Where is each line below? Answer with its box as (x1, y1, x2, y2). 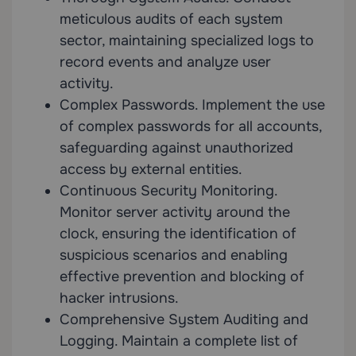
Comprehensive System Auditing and (60, 311, 308, 329)
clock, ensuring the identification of (60, 225, 296, 243)
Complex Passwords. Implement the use (60, 96, 325, 114)
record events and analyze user (60, 53, 271, 72)
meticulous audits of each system (60, 10, 283, 29)
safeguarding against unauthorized (60, 139, 293, 157)
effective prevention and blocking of (60, 268, 304, 286)
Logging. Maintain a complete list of (60, 332, 298, 350)
